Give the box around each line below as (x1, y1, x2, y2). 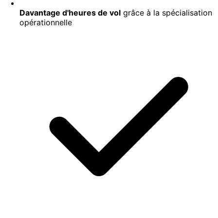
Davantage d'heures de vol (19, 8, 121, 18)
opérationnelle (19, 18, 72, 28)
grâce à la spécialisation (121, 8, 212, 18)
